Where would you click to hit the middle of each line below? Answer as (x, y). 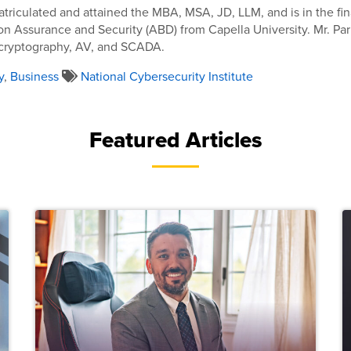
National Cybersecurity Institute (167, 76)
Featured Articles (175, 139)
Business (34, 76)
